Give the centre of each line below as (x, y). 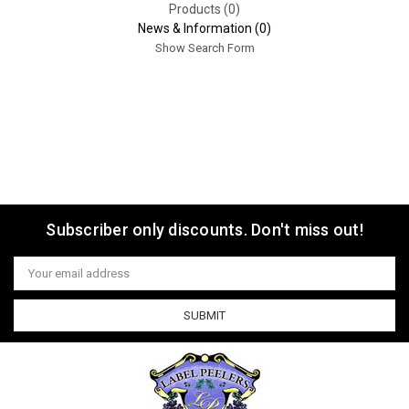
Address (37, 278)
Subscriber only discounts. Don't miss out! (204, 229)
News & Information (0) (204, 28)
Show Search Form (204, 47)
